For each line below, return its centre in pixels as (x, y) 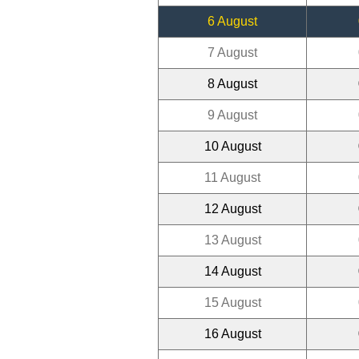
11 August (232, 177)
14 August (232, 271)
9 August (232, 115)
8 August (232, 83)
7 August (232, 52)
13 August (232, 240)
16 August (232, 333)
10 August (232, 146)
